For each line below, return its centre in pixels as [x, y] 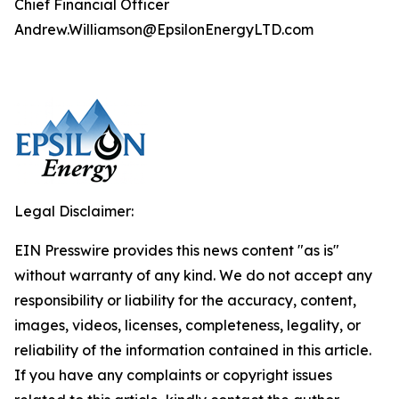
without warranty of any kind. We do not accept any [193, 275]
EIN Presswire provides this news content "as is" [177, 250]
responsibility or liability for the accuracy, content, [185, 300]
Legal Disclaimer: [74, 211]
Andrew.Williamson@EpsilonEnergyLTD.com [164, 29]
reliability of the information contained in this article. [193, 350]
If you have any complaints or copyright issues [173, 375]
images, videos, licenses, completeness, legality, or [187, 325]
